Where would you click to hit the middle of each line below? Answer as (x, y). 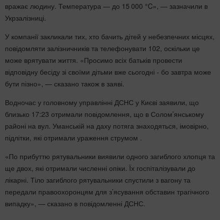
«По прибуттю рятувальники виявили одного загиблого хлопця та (110, 156)
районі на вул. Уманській (46, 126)
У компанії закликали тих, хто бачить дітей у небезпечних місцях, (110, 36)
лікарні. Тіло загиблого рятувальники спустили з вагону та (98, 180)
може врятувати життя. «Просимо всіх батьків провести (94, 60)
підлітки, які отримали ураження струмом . (73, 137)
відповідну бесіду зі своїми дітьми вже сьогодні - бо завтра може (108, 72)
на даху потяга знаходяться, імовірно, (148, 126)
